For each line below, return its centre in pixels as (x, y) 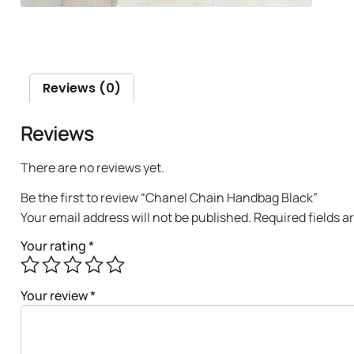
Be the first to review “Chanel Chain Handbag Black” (169, 198)
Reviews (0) (82, 88)
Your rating (55, 245)
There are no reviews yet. (92, 167)
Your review (55, 295)
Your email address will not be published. (136, 218)
